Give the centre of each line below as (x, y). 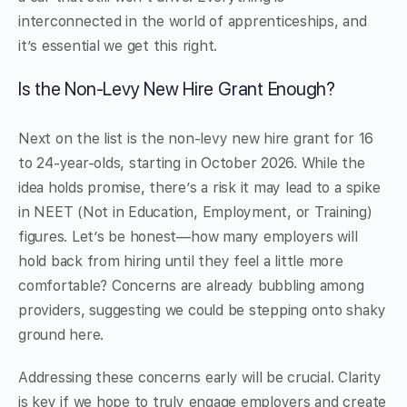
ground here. (61, 335)
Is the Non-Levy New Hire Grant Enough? (177, 89)
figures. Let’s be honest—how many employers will (188, 237)
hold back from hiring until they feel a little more (181, 262)
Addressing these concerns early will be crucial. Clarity (200, 378)
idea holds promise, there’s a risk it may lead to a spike (199, 188)
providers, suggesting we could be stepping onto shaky (202, 311)
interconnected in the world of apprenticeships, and (193, 22)
